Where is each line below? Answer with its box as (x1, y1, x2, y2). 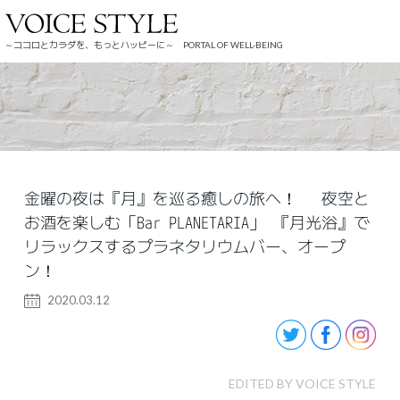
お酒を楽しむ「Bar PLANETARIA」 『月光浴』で (23, 212, 370, 232)
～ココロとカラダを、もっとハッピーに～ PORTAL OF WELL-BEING (4, 38, 283, 50)
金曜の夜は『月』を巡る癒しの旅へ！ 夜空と (23, 187, 370, 208)
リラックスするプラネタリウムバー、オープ (23, 236, 346, 256)
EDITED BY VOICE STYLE (229, 375, 377, 391)
